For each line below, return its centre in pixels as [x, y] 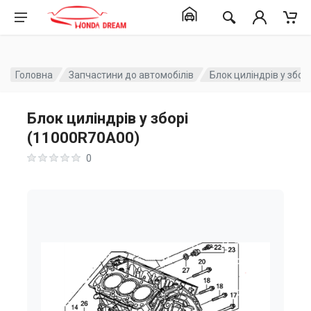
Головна [34, 75]
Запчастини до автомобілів [132, 75]
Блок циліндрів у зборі [108, 118]
